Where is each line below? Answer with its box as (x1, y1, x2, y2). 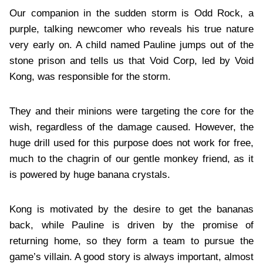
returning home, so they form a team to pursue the (9, 235, 254, 247)
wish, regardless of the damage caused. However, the (9, 121, 254, 133)
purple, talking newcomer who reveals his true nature (9, 23, 254, 35)
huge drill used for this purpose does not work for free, (9, 137, 254, 149)
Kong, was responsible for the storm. (9, 70, 174, 82)
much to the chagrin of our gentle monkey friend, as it (9, 153, 254, 164)
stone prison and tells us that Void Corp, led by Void (9, 55, 254, 66)
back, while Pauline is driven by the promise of (9, 219, 254, 231)
